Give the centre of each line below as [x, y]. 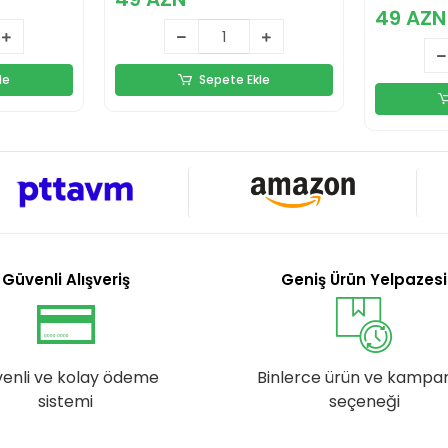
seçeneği [364, 402]
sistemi [66, 402]
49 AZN [410, 18]
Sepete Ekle [235, 80]
